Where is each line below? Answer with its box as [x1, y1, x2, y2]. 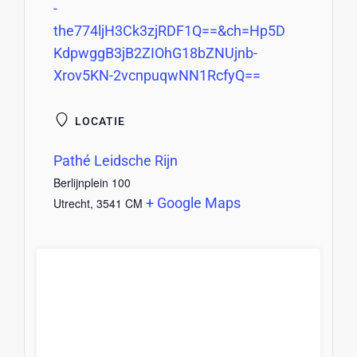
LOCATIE [71, 115, 125, 128]
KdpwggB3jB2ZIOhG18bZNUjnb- [53, 45, 257, 62]
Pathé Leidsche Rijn [53, 152, 178, 170]
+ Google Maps [145, 194, 241, 212]
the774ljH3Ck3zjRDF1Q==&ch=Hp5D [53, 22, 285, 40]
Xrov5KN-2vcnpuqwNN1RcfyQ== [53, 67, 261, 84]
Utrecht [53, 195, 90, 212]
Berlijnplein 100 [53, 175, 131, 191]
